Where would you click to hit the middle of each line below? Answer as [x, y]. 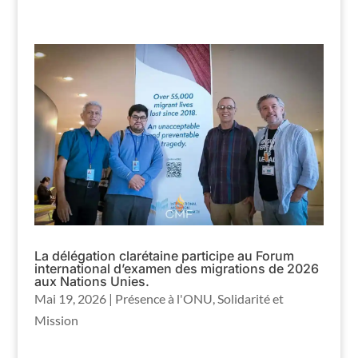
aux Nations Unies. [91, 281]
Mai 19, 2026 [70, 298]
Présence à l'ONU [163, 298]
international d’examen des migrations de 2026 [176, 268]
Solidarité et [250, 298]
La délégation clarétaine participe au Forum [164, 255]
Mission [56, 320]
